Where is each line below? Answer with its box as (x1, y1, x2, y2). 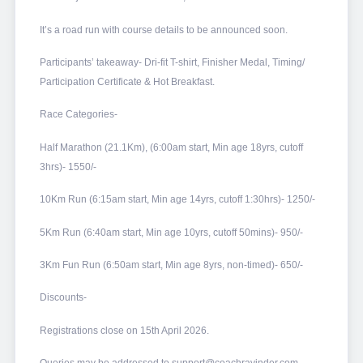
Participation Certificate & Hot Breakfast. (39, 75, 215, 88)
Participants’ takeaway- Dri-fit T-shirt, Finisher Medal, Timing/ (39, 56, 305, 68)
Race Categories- (39, 109, 117, 121)
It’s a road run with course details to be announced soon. (39, 23, 288, 36)
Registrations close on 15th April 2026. (39, 324, 209, 336)
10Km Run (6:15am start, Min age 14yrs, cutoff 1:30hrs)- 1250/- (39, 194, 315, 206)
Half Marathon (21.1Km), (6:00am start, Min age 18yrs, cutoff (39, 141, 303, 153)
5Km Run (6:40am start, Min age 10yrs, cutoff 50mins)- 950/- (39, 226, 303, 238)
